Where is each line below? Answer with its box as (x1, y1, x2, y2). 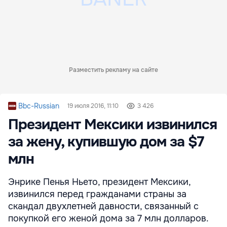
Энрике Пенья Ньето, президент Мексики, (8, 176, 191, 188)
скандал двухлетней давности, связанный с (8, 201, 199, 212)
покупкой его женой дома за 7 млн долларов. (8, 213, 209, 224)
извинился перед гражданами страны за (8, 188, 186, 200)
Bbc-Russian (18, 101, 59, 111)
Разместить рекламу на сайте (69, 66, 158, 74)
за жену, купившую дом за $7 (8, 133, 204, 152)
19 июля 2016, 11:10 (67, 102, 119, 110)
